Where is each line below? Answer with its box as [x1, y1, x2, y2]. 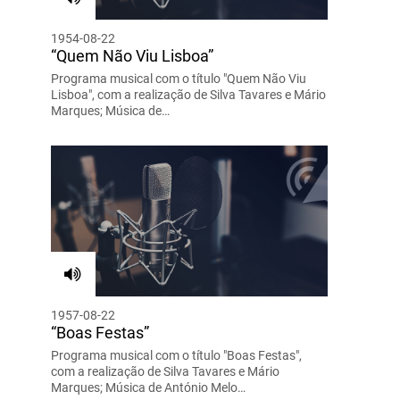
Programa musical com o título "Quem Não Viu [50, 71, 306, 86]
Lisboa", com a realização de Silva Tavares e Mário [50, 87, 326, 102]
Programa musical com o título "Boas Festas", [50, 347, 302, 362]
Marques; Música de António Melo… [50, 379, 246, 395]
